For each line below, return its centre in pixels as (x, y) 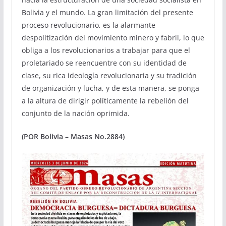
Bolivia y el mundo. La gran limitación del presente (107, 12)
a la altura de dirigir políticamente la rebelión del (105, 100)
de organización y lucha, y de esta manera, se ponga (110, 88)
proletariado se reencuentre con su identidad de (104, 63)
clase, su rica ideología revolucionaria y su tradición (109, 75)
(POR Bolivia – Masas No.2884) (73, 136)
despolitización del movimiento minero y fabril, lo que (113, 37)
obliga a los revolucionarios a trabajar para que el (106, 50)
